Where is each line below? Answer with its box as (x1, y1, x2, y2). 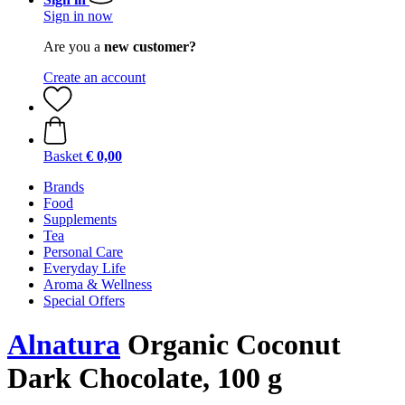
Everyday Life (43, 260, 126, 276)
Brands (43, 179, 84, 194)
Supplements (43, 212, 117, 227)
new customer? (104, 39, 196, 54)
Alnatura (7, 328, 120, 362)
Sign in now (43, 8, 113, 24)
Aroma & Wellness (43, 277, 152, 292)
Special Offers (43, 293, 125, 308)
